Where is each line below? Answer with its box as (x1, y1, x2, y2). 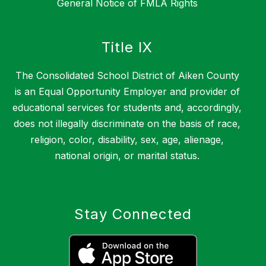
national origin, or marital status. (55, 150, 199, 162)
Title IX (102, 39, 153, 56)
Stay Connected (74, 205, 192, 223)
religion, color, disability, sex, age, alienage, (30, 134, 224, 146)
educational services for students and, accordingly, (12, 102, 242, 114)
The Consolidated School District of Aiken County (15, 69, 239, 82)
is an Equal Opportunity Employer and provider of (14, 85, 240, 98)
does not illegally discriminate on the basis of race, (14, 118, 240, 130)
